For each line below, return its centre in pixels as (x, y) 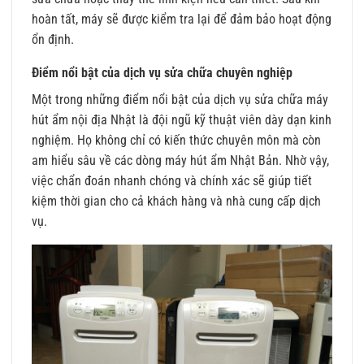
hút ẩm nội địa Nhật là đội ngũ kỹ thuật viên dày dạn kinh (182, 120)
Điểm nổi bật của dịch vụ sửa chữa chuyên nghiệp (162, 73)
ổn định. (53, 40)
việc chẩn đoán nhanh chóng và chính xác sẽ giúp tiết (172, 181)
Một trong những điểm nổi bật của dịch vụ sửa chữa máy (180, 100)
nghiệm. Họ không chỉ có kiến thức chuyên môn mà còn (176, 141)
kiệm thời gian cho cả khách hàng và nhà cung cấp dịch (176, 201)
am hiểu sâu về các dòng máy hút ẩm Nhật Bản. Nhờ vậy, (180, 161)
